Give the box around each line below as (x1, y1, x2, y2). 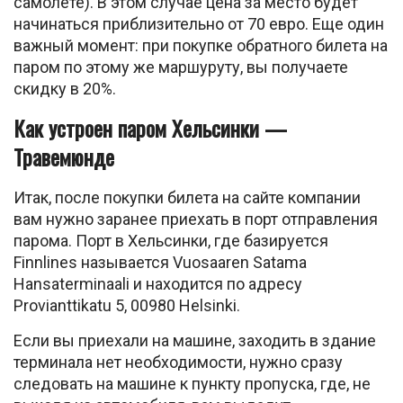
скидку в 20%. (13, 78, 116, 98)
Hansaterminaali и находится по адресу (13, 273, 302, 293)
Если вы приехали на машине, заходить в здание (13, 330, 376, 350)
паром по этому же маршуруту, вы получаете (13, 57, 348, 76)
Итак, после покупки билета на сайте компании (13, 187, 361, 207)
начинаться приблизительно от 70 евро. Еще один (13, 13, 384, 33)
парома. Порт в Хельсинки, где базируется (13, 230, 328, 250)
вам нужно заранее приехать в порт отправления (13, 209, 378, 228)
